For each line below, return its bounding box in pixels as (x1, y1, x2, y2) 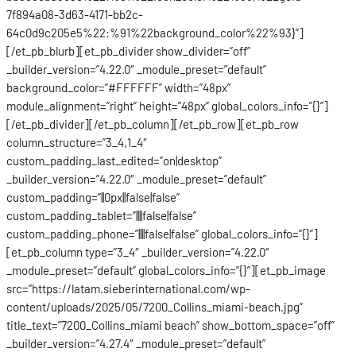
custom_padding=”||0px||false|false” (6, 189, 180, 204)
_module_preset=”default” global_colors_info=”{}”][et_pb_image (6, 262, 326, 277)
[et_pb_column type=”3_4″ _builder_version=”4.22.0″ (6, 244, 269, 259)
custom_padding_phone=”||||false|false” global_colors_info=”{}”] (6, 226, 318, 241)
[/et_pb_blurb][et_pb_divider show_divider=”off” (6, 43, 250, 58)
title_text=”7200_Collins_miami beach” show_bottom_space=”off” (6, 317, 335, 332)
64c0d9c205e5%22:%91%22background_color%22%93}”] (6, 25, 304, 40)
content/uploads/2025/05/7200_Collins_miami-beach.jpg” (6, 299, 303, 314)
